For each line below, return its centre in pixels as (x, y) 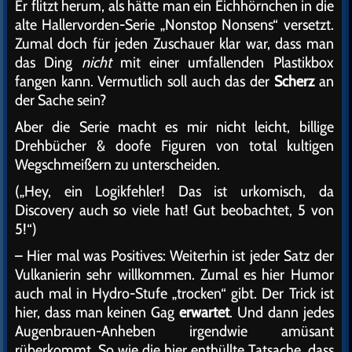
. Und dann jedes (282, 312)
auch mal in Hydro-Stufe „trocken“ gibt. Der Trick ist (174, 293)
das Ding (48, 62)
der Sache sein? (61, 100)
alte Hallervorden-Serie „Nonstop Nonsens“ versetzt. (174, 25)
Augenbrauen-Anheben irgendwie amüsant (174, 331)
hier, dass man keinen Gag (97, 312)
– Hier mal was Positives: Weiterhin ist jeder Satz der (174, 256)
